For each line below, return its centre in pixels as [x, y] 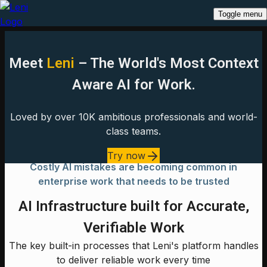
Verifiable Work [133, 228]
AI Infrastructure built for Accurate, [133, 207]
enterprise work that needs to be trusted [133, 181]
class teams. [133, 131]
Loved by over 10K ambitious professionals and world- [133, 117]
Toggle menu [240, 14]
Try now [126, 155]
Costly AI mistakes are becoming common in [133, 167]
